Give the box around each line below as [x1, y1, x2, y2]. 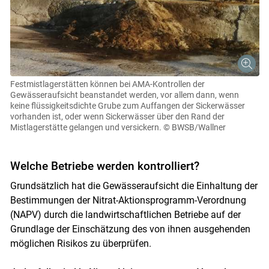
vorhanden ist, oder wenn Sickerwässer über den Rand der [10, 111, 225, 121]
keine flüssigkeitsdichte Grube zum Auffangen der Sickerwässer [10, 100, 245, 110]
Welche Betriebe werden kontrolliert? [10, 159, 199, 173]
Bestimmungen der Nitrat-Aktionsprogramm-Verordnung [10, 194, 246, 206]
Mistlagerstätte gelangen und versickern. [10, 122, 162, 132]
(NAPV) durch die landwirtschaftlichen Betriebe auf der [10, 208, 241, 220]
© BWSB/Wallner [163, 122, 226, 132]
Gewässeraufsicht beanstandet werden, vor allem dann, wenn [10, 89, 239, 100]
